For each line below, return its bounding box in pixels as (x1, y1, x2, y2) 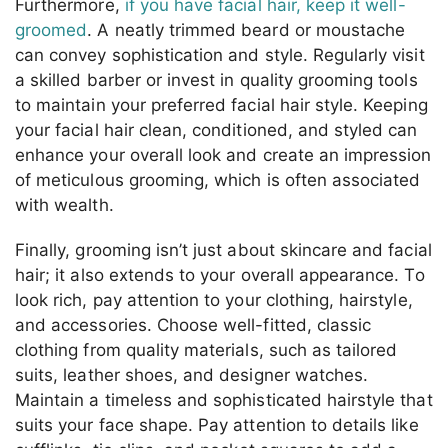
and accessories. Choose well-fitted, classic (15, 315, 372, 336)
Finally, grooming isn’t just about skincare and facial (15, 240, 432, 261)
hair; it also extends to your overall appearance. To (15, 265, 425, 286)
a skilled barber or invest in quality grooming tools (15, 69, 418, 90)
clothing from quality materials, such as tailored (15, 340, 398, 361)
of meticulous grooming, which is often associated (15, 169, 421, 190)
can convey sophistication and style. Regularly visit (15, 44, 425, 65)
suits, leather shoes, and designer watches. (15, 365, 369, 386)
